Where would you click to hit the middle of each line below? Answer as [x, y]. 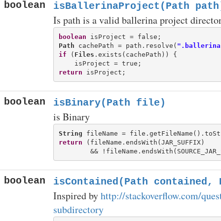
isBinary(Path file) [110, 103]
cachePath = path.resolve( [126, 45]
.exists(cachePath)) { [135, 54]
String [70, 133]
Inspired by [77, 196]
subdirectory [78, 209]
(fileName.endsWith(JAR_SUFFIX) [143, 142]
